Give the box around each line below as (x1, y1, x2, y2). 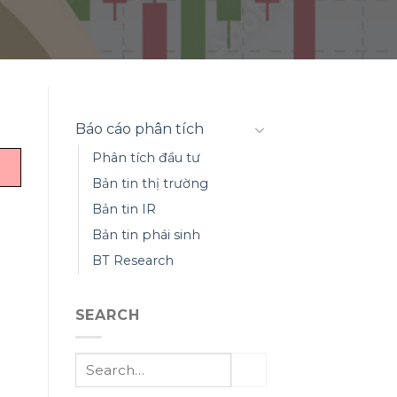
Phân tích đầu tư (91, 150, 200, 166)
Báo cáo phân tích (74, 121, 204, 137)
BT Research (91, 253, 174, 269)
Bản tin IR (91, 201, 156, 217)
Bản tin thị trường (91, 175, 208, 191)
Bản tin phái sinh (91, 227, 200, 243)
